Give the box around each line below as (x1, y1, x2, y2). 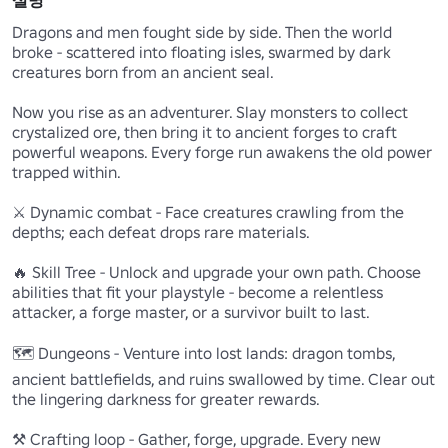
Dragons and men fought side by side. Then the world (12, 22, 392, 43)
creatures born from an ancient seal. (12, 62, 274, 83)
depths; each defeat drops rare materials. (12, 222, 310, 243)
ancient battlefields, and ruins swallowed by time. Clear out (12, 369, 435, 390)
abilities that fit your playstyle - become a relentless (12, 282, 383, 303)
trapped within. (12, 162, 121, 183)
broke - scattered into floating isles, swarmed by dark (12, 42, 391, 63)
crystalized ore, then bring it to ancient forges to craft (12, 122, 397, 143)
